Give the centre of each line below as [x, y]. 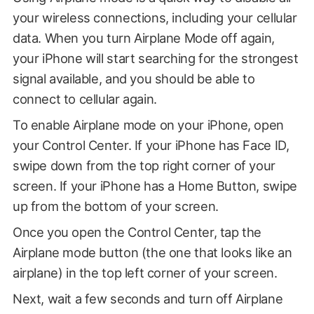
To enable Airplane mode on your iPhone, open [148, 124]
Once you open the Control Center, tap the [137, 232]
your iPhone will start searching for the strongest [155, 58]
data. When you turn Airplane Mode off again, [143, 37]
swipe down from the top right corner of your [144, 165]
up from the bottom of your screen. [115, 206]
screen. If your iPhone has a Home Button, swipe [155, 185]
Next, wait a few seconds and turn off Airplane [148, 298]
